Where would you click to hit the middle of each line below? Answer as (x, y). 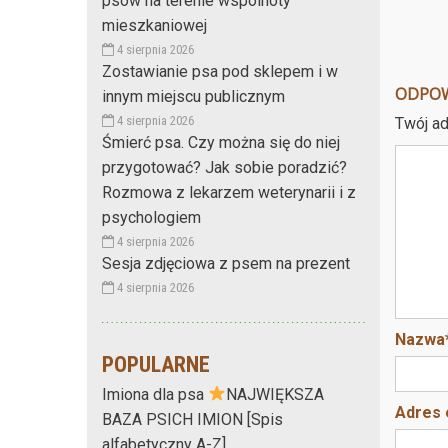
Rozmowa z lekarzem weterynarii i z (229, 192)
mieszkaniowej (154, 25)
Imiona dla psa (155, 394)
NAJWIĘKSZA (275, 394)
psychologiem (151, 217)
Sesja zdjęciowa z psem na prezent (226, 263)
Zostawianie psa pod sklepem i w (220, 71)
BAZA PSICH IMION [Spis (192, 419)
